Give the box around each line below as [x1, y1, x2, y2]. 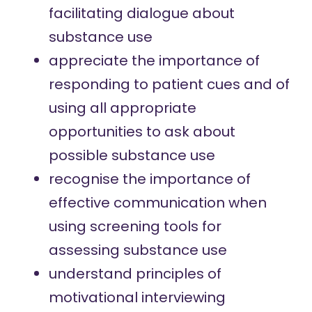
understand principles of [48, 264, 221, 283]
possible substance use [48, 146, 215, 165]
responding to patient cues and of [48, 75, 290, 94]
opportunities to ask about [48, 122, 235, 141]
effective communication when [48, 193, 267, 212]
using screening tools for [48, 217, 221, 236]
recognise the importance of [48, 169, 251, 189]
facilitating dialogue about [48, 3, 235, 23]
